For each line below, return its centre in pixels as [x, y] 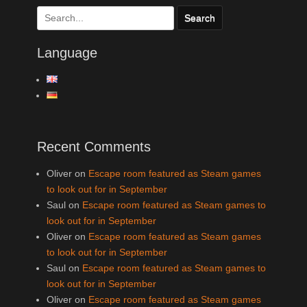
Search [52, 12]
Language [67, 52]
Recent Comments [94, 146]
